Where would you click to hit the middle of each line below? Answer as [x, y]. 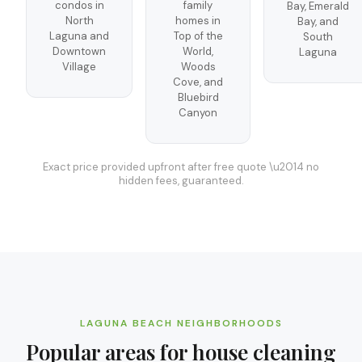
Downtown [79, 51]
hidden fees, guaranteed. [181, 181]
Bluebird [198, 97]
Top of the [198, 36]
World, [198, 51]
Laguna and [79, 36]
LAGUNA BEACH [126, 323]
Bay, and [318, 21]
